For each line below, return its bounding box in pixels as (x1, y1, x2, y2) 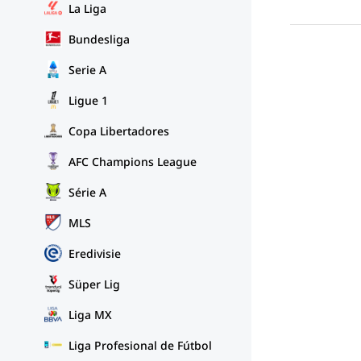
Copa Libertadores (68, 122, 169, 139)
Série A (68, 184, 106, 200)
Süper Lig (68, 276, 120, 292)
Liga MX (68, 306, 112, 322)
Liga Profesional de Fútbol (68, 337, 212, 353)
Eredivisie (68, 245, 121, 261)
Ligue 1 (68, 92, 108, 108)
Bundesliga (68, 31, 130, 47)
